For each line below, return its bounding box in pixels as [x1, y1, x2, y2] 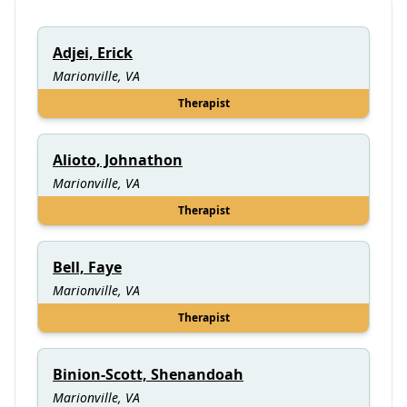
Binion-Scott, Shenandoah [53, 363, 243, 384]
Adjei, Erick [53, 42, 133, 63]
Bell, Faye [53, 256, 122, 277]
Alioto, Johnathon [53, 149, 183, 170]
